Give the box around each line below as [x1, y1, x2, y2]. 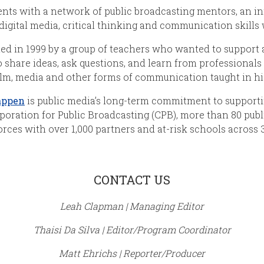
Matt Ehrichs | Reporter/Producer [59, 247, 205, 260]
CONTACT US [94, 171, 170, 189]
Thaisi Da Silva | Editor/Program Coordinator [33, 223, 231, 236]
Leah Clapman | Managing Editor [60, 200, 204, 213]
